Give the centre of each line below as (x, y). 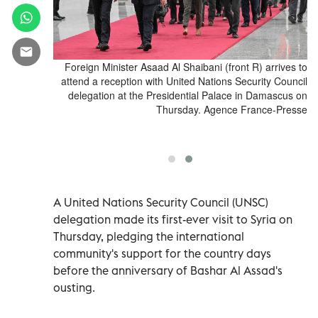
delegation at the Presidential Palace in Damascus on (188, 95)
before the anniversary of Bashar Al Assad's (168, 270)
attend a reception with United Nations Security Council (184, 81)
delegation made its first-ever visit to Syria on (173, 219)
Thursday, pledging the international (149, 236)
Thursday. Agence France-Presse (232, 109)
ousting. (74, 287)
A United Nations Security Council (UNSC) (161, 202)
